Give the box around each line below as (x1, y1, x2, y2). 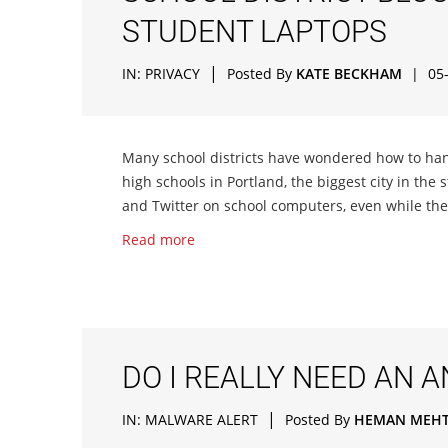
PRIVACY (145, 64, 200, 83)
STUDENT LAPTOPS (122, 14, 387, 49)
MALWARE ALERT (145, 410, 258, 429)
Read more (122, 230, 195, 249)
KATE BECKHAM (296, 64, 402, 83)
